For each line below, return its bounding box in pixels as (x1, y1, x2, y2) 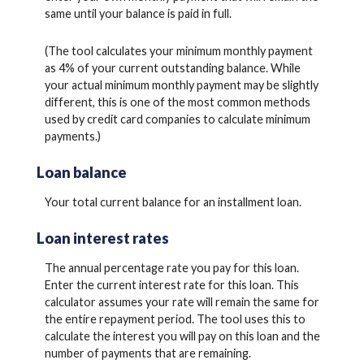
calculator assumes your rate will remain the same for (45, 294, 319, 309)
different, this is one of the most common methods (45, 94, 310, 109)
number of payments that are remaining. (45, 345, 251, 360)
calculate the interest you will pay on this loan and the (45, 328, 320, 343)
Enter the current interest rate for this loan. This (45, 277, 299, 292)
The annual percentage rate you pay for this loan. (45, 260, 299, 275)
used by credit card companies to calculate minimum (45, 111, 310, 126)
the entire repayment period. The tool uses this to (45, 311, 305, 326)
